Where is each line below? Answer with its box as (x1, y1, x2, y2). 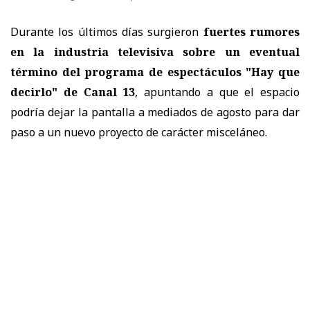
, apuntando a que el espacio (135, 84, 300, 100)
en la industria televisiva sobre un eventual (10, 44, 300, 60)
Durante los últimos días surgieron (10, 24, 203, 40)
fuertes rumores (203, 24, 300, 40)
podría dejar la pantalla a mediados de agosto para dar (10, 104, 300, 120)
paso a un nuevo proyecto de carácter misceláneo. (10, 125, 267, 140)
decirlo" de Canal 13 (10, 84, 136, 100)
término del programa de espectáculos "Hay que (10, 64, 300, 80)
